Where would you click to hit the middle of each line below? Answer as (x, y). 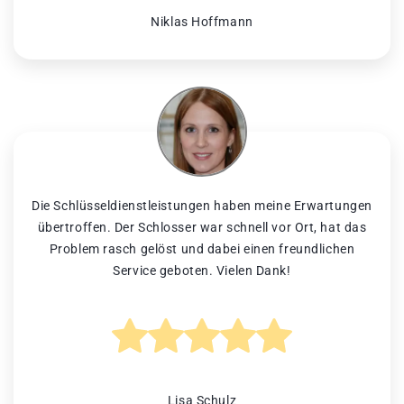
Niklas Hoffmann (202, 22)
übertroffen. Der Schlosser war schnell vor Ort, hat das (202, 228)
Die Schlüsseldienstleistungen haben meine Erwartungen (202, 206)
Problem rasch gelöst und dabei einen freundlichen (202, 249)
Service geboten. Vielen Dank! (202, 271)
